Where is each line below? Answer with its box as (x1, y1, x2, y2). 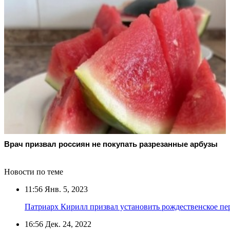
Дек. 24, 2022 (43, 219, 91, 228)
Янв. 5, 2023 (43, 184, 88, 194)
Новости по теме (4, 167, 63, 176)
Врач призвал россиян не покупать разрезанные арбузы (4, 139, 218, 148)
